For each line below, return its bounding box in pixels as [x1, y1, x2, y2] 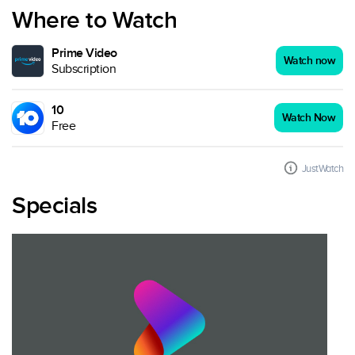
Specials [12, 192, 97, 220]
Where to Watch [12, 6, 177, 35]
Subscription [52, 62, 116, 76]
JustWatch [301, 162, 343, 174]
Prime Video [52, 45, 117, 61]
